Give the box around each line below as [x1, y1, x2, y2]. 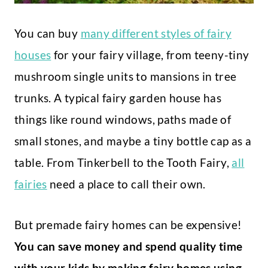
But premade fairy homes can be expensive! [14, 218, 242, 232]
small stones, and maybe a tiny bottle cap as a [14, 134, 252, 148]
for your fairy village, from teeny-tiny [51, 48, 249, 62]
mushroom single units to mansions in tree [14, 69, 237, 84]
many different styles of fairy [80, 26, 232, 41]
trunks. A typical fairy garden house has [14, 91, 222, 105]
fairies [14, 177, 47, 191]
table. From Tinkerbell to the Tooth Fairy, [14, 156, 232, 170]
